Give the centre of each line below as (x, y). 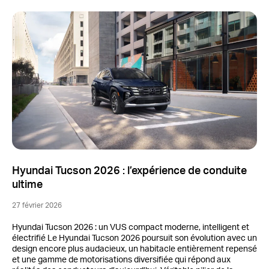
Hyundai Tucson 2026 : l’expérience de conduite (129, 171)
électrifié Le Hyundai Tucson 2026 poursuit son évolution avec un (134, 239)
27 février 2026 (37, 206)
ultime (27, 185)
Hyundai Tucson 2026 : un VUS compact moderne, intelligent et (131, 228)
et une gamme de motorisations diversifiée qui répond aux (121, 260)
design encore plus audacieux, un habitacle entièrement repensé (134, 249)
